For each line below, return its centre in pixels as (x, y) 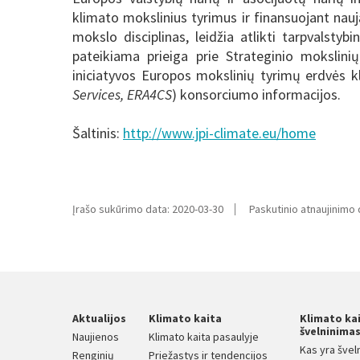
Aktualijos (99, 318)
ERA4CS (149, 95)
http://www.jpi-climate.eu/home (219, 133)
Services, (98, 95)
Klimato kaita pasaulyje (204, 336)
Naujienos (96, 336)
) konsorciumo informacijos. (256, 95)
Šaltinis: (98, 133)
